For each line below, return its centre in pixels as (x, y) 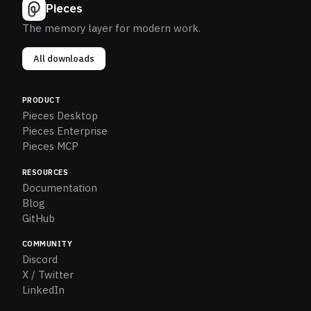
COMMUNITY (47, 244)
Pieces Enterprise (65, 131)
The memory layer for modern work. (111, 28)
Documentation (60, 187)
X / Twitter (48, 275)
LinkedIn (43, 290)
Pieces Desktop (60, 115)
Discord (40, 260)
